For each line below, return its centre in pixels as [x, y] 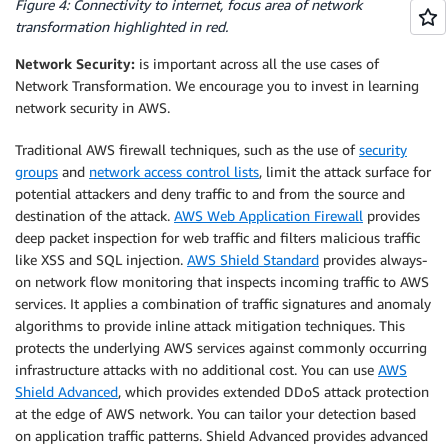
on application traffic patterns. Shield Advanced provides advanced [221, 436]
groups [36, 172]
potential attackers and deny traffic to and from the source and [210, 194]
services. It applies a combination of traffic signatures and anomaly [223, 304]
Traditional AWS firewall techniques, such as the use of [187, 150]
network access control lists [174, 172]
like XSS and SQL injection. [101, 260]
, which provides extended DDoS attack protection [273, 392]
